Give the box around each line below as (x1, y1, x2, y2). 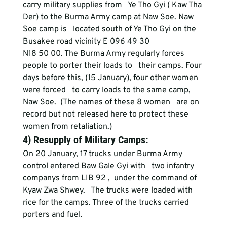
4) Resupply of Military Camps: (22, 134, 150, 146)
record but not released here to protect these (22, 109, 191, 120)
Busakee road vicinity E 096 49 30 (22, 36, 149, 47)
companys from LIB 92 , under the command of (22, 173, 199, 183)
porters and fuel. (22, 210, 83, 220)
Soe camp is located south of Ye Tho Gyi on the (22, 24, 198, 34)
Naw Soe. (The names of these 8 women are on (22, 97, 201, 107)
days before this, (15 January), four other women (22, 73, 200, 83)
